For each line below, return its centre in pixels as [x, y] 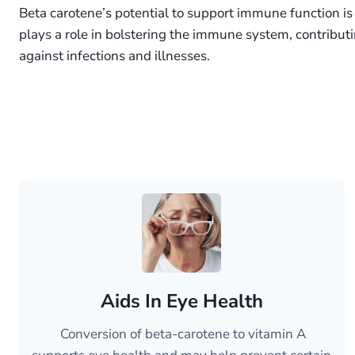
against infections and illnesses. [115, 56]
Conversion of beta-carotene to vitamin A [182, 334]
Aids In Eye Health [181, 301]
